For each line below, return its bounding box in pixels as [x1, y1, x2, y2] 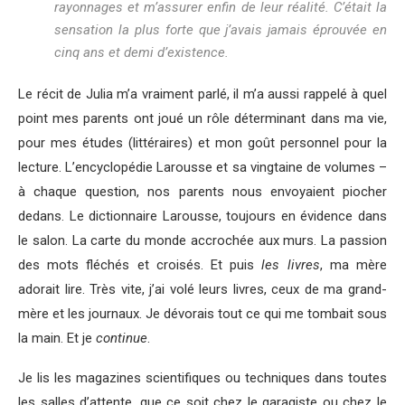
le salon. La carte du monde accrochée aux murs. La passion [18, 232, 387, 250]
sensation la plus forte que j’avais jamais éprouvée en [54, 22, 387, 39]
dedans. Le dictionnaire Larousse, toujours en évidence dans [18, 208, 387, 225]
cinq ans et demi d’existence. [54, 44, 229, 61]
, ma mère [319, 257, 388, 274]
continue [96, 330, 147, 347]
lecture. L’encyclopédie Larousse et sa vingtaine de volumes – [18, 159, 387, 176]
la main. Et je [18, 330, 96, 347]
